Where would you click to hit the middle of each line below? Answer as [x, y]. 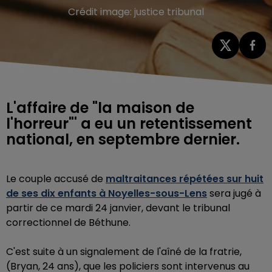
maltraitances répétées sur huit [185, 178]
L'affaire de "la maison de [100, 107]
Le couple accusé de [55, 178]
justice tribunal [169, 12]
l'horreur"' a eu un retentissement [129, 123]
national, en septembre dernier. [125, 139]
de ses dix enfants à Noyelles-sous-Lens [107, 193]
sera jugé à [234, 193]
